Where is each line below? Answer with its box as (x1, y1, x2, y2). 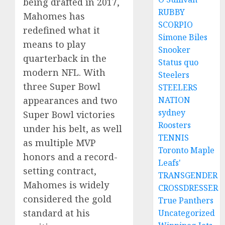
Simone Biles (158, 32, 208, 43)
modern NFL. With (23, 66, 105, 78)
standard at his (23, 206, 90, 219)
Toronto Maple (158, 145, 215, 156)
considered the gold (23, 192, 111, 205)
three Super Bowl (23, 80, 100, 92)
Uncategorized (158, 207, 215, 218)
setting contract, (23, 164, 96, 177)
